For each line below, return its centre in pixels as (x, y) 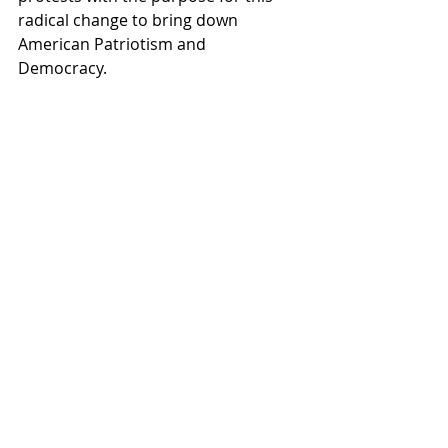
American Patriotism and (114, 43)
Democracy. (66, 67)
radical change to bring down (130, 19)
